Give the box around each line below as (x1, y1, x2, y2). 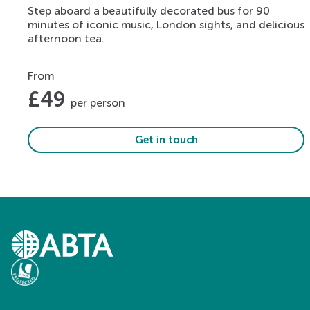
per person (71, 95, 125, 109)
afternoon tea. (28, 31, 104, 45)
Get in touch (134, 133, 198, 146)
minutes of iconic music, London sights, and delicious (28, 17, 304, 31)
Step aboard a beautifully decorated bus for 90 (28, 3, 270, 17)
